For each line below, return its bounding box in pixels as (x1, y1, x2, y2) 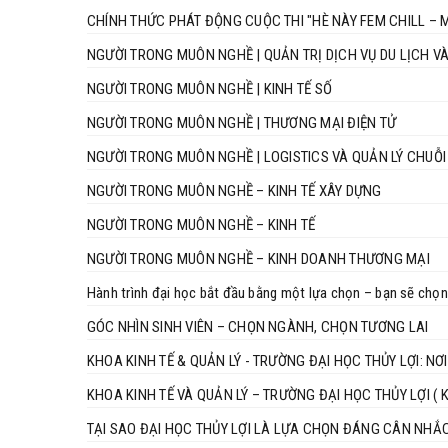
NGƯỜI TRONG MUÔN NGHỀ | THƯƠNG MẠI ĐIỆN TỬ (87, 113, 397, 132)
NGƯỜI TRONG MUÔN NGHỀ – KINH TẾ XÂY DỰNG (87, 181, 382, 200)
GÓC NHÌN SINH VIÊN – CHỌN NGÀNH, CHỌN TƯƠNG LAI (87, 317, 429, 336)
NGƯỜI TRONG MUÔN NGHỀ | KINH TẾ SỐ (87, 79, 333, 98)
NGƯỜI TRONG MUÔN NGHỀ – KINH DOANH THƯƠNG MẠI (87, 249, 430, 268)
